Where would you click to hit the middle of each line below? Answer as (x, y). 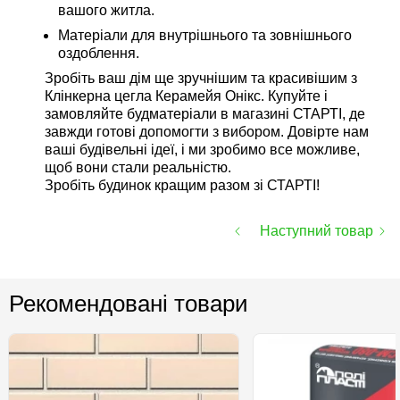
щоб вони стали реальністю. (138, 167)
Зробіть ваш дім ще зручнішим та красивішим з (201, 78)
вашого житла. (106, 10)
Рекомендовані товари (128, 304)
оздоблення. (99, 53)
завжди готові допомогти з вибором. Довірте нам (207, 132)
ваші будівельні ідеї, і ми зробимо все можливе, (202, 150)
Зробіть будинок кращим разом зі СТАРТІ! (182, 185)
